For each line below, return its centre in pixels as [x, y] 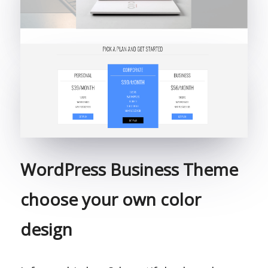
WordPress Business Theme [130, 169]
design [47, 229]
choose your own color [111, 199]
